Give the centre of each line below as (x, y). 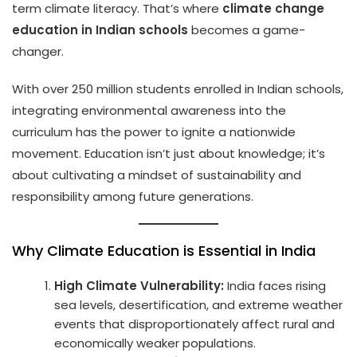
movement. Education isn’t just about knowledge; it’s (169, 153)
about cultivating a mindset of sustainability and (157, 175)
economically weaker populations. (155, 343)
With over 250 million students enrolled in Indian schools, (178, 88)
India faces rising (275, 285)
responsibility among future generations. (133, 196)
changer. (38, 51)
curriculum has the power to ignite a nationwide (154, 131)
